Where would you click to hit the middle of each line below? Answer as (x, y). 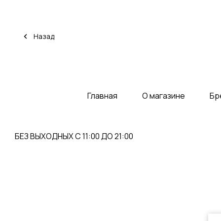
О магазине (164, 96)
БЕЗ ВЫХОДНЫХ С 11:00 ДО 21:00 (74, 136)
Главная (102, 96)
